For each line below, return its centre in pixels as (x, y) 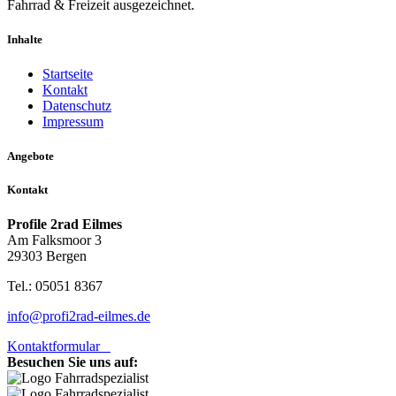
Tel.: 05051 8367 (55, 286)
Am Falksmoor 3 (54, 240)
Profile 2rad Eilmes (65, 225)
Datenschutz (77, 105)
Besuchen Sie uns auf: (72, 362)
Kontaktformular (59, 346)
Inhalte (25, 39)
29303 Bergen (47, 256)
